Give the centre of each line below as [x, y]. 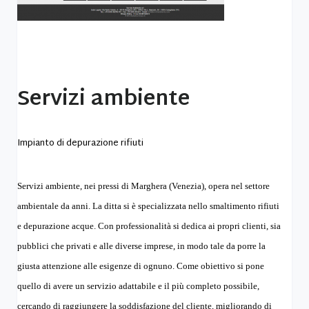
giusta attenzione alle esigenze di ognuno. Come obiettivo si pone [141, 266]
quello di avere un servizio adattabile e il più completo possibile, [138, 286]
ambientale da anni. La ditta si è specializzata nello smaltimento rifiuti [148, 206]
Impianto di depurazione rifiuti [80, 143]
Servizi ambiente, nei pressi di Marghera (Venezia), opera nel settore [143, 186]
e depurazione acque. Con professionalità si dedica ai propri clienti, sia [149, 226]
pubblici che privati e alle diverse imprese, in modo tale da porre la [141, 246]
